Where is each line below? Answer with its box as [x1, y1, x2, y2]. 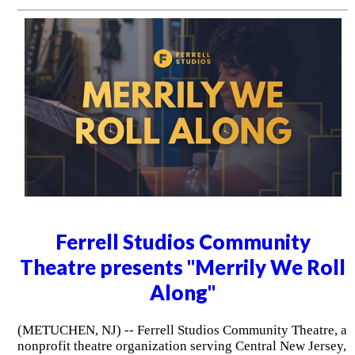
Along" [150, 281, 216, 305]
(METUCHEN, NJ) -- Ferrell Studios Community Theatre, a [17, 322, 347, 338]
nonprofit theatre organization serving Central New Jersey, [17, 338, 346, 353]
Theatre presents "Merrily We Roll [20, 255, 346, 280]
